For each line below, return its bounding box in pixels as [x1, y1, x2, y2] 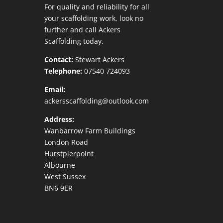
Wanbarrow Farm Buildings [44, 125, 136, 135]
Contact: [44, 54, 74, 64]
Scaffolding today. [44, 36, 104, 46]
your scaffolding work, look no [44, 13, 144, 23]
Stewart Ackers [73, 54, 125, 64]
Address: [44, 114, 75, 124]
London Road [44, 137, 89, 147]
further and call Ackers [44, 24, 121, 34]
